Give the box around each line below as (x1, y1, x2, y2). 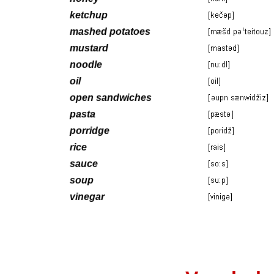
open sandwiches (70, 92, 152, 103)
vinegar (70, 191, 105, 202)
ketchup (70, 9, 108, 20)
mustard (70, 42, 108, 53)
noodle (70, 59, 102, 70)
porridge (70, 125, 109, 136)
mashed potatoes (70, 26, 150, 37)
